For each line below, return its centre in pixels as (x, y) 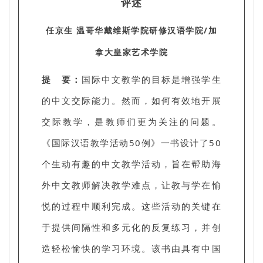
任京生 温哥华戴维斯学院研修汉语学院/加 (131, 30)
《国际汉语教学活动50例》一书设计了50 (131, 142)
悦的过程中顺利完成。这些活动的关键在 (131, 206)
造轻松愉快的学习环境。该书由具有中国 (131, 248)
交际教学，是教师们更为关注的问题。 (131, 121)
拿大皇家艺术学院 (131, 52)
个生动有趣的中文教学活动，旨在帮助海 (131, 163)
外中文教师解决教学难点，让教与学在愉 (131, 185)
